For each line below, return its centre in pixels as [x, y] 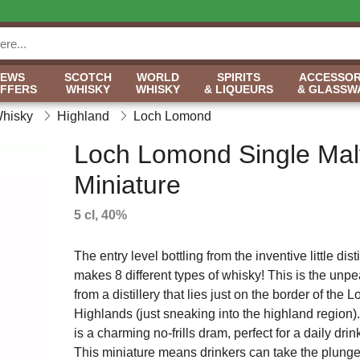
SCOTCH [88, 77]
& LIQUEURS [239, 89]
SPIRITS [239, 77]
